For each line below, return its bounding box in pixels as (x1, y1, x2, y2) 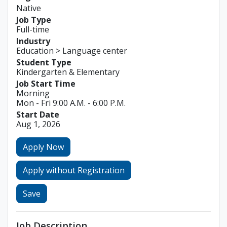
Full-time (16, 24, 49, 35)
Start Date (16, 109, 59, 120)
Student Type (16, 57, 71, 68)
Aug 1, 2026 (16, 119, 60, 130)
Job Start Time (16, 78, 75, 89)
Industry (16, 35, 50, 47)
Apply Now (23, 141, 64, 153)
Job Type (16, 14, 51, 25)
